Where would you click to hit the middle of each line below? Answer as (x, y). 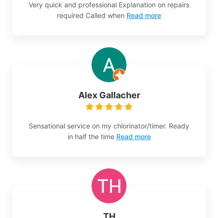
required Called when (91, 16)
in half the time (91, 137)
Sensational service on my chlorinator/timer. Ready (109, 126)
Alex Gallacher (109, 95)
